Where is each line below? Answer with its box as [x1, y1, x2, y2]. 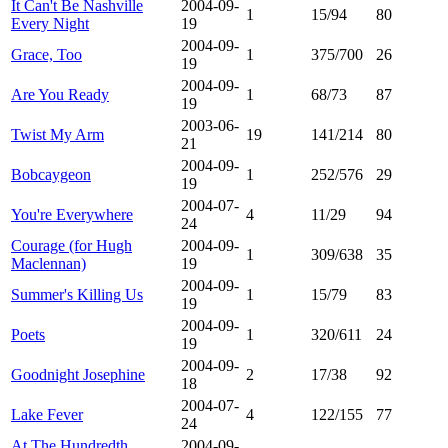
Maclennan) [11, 254, 86, 272]
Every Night [11, 14, 89, 32]
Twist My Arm [11, 125, 104, 143]
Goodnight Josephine [11, 365, 145, 383]
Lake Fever [11, 405, 83, 423]
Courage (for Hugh [11, 236, 132, 254]
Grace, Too [11, 45, 82, 63]
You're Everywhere [11, 205, 133, 223]
